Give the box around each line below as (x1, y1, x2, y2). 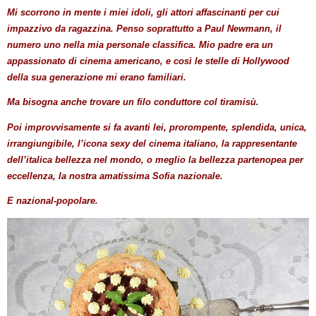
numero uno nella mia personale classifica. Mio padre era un (7, 39, 273, 50)
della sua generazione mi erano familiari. (7, 71, 186, 83)
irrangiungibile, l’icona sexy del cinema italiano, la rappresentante (7, 138, 297, 149)
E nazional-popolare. (7, 195, 98, 207)
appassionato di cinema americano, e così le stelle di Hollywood (7, 55, 289, 66)
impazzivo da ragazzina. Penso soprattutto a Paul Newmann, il (7, 23, 281, 34)
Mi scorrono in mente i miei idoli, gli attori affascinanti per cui (7, 6, 279, 18)
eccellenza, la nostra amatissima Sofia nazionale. (7, 170, 223, 181)
